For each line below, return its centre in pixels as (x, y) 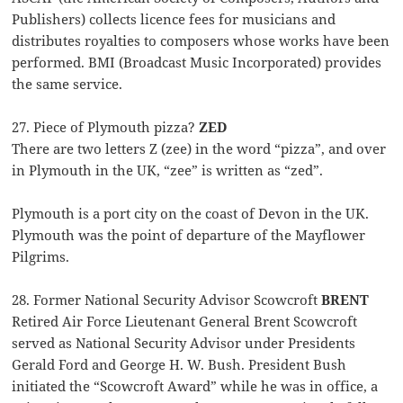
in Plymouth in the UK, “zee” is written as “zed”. (168, 170)
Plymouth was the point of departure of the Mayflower (189, 235)
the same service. (67, 84)
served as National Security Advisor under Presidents (184, 343)
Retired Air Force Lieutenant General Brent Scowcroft (185, 322)
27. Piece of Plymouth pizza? (106, 127)
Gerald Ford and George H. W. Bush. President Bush (179, 365)
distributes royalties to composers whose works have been (201, 41)
